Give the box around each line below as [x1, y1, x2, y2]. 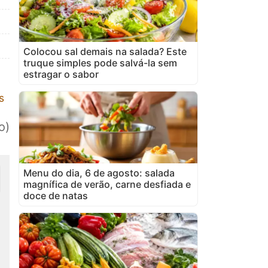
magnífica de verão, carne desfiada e [23, 178, 191, 190]
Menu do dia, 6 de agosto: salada [23, 166, 175, 179]
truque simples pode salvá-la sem [23, 56, 177, 69]
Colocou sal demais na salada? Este [23, 45, 187, 57]
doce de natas [23, 189, 88, 202]
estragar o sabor [23, 68, 99, 80]
